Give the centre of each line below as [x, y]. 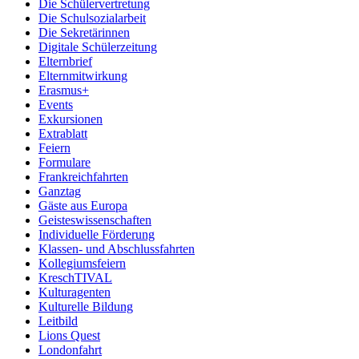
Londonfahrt [70, 350]
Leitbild [58, 321]
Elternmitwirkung [83, 76]
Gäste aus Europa [83, 206]
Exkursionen [71, 119]
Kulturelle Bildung [86, 307]
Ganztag [60, 192]
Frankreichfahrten [83, 177]
